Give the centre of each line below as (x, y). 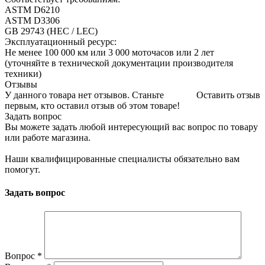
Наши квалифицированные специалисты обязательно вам (122, 159)
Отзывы (21, 85)
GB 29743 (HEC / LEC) (51, 31)
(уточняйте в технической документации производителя (119, 63)
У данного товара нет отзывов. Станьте (84, 95)
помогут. (22, 170)
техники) (23, 74)
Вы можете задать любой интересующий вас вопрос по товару (131, 127)
